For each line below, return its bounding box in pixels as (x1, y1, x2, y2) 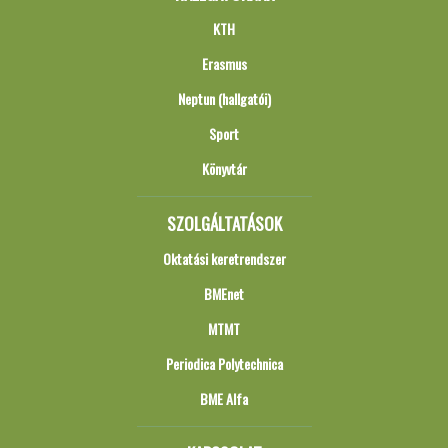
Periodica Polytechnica (165, 353, 283, 374)
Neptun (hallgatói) (177, 88, 271, 109)
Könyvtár (201, 158, 247, 179)
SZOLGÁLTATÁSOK (166, 211, 282, 236)
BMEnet (204, 283, 244, 304)
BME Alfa (200, 388, 248, 409)
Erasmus (201, 53, 247, 74)
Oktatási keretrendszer (162, 248, 286, 269)
